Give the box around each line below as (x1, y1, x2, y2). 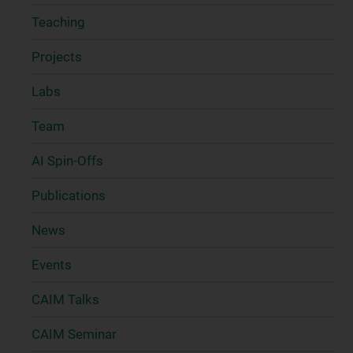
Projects (32, 49, 82, 65)
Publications (32, 188, 106, 203)
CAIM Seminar (32, 326, 117, 342)
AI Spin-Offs (32, 153, 103, 169)
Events (32, 257, 72, 273)
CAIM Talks (32, 292, 99, 307)
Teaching (32, 14, 85, 30)
